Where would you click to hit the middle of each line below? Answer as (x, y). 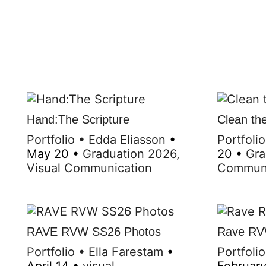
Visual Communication (89, 168)
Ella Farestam (126, 251)
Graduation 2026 (129, 153)
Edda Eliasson (127, 139)
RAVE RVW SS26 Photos (94, 231)
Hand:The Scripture (78, 119)
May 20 (48, 153)
